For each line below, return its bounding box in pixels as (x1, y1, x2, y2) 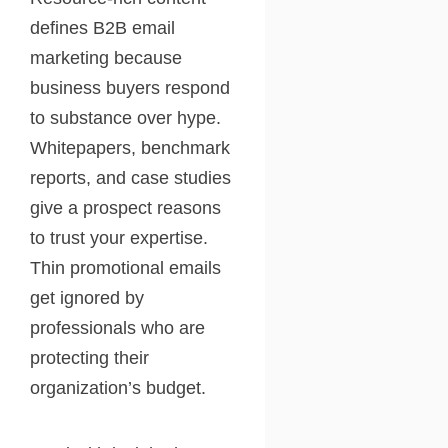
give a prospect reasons (30, 197, 221, 218)
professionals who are (30, 317, 205, 338)
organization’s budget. (30, 377, 206, 398)
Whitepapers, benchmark (30, 137, 230, 158)
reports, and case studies (30, 167, 231, 188)
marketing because (30, 47, 182, 68)
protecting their (30, 347, 149, 368)
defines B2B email (30, 17, 175, 38)
